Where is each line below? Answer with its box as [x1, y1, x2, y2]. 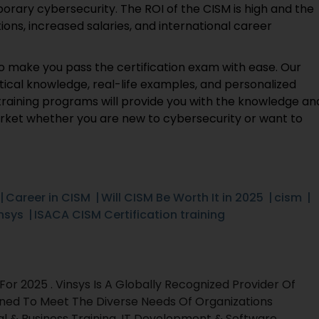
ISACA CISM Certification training [34, 206, 225, 223]
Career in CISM [6, 189, 90, 206]
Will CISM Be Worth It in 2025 [101, 189, 263, 206]
